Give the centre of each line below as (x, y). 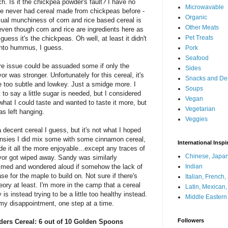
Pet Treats (199, 38)
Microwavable (205, 7)
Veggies (196, 119)
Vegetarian (200, 109)
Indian (194, 166)
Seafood (197, 58)
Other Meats (202, 27)
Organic (196, 17)
